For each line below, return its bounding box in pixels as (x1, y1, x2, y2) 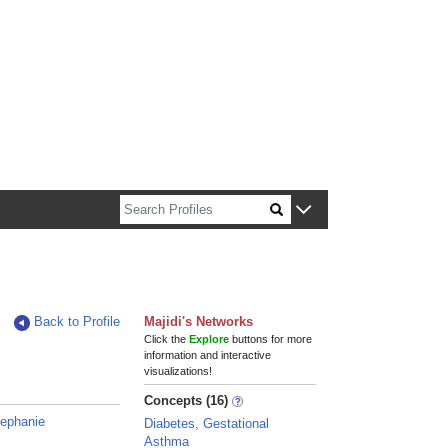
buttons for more (229, 333, 313, 345)
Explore (189, 333, 230, 345)
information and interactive (144, 349, 272, 361)
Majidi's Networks (144, 314, 254, 329)
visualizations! (144, 365, 213, 377)
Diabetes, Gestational (144, 416, 270, 431)
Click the (144, 333, 190, 345)
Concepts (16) (144, 393, 229, 408)
